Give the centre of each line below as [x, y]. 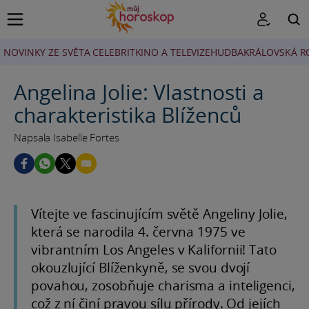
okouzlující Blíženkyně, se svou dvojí [141, 268]
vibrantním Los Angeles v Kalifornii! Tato [154, 250]
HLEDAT [225, 79]
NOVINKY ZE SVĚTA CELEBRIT [69, 52]
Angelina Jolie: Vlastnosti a [139, 92]
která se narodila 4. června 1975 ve [138, 232]
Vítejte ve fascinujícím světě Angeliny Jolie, [159, 214]
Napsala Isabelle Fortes [67, 137]
